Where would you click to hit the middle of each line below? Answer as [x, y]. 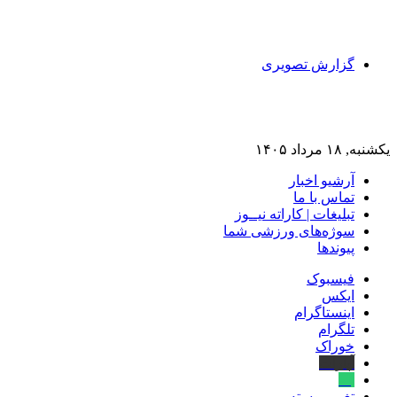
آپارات [337, 363]
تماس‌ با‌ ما [324, 197]
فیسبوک [331, 279]
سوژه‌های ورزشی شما [289, 231]
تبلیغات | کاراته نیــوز [295, 214]
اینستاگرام [324, 312]
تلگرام [336, 329]
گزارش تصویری [308, 64]
